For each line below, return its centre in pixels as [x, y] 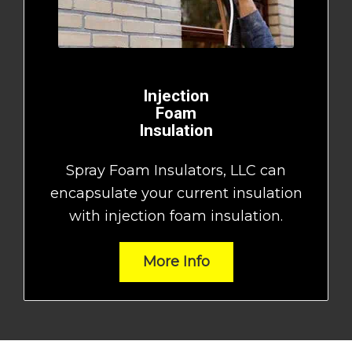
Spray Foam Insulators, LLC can [176, 170]
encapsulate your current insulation [176, 193]
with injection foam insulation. [176, 216]
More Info [176, 261]
